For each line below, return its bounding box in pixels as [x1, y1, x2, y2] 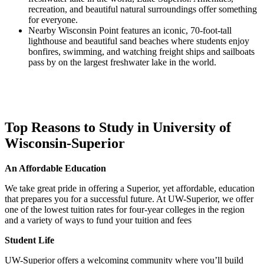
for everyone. [28, 15, 78, 25]
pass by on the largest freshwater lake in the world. [28, 57, 216, 68]
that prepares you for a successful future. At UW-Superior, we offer [5, 193, 253, 204]
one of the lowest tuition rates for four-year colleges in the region [5, 204, 245, 214]
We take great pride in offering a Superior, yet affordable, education [5, 183, 255, 193]
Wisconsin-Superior [5, 136, 125, 151]
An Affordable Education [5, 163, 106, 173]
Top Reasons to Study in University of [5, 120, 231, 136]
